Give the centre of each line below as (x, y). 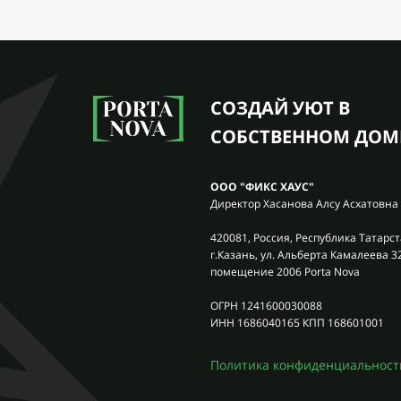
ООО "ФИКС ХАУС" (262, 187)
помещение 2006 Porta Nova (285, 272)
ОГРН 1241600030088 (266, 306)
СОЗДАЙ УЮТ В (280, 108)
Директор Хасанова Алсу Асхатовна (304, 204)
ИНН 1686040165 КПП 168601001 (297, 323)
